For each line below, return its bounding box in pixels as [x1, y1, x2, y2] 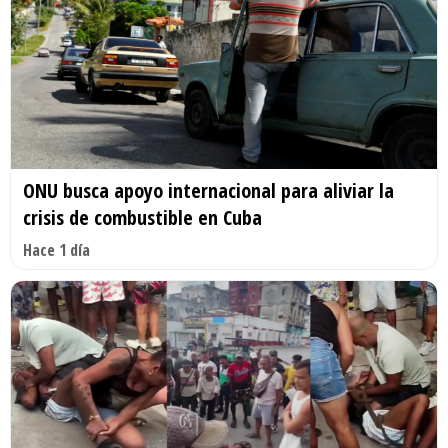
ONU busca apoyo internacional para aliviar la [23, 177, 394, 205]
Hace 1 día [23, 239, 90, 262]
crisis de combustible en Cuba [23, 204, 262, 232]
